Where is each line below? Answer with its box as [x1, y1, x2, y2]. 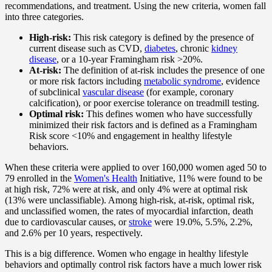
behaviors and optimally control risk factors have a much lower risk [5, 259, 262, 270]
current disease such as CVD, [29, 43, 144, 54]
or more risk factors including [29, 76, 144, 87]
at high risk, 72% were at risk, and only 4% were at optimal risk [5, 184, 248, 195]
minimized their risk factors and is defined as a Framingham [29, 120, 257, 131]
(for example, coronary [144, 87, 234, 98]
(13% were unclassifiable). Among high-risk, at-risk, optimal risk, [5, 195, 254, 206]
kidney [211, 43, 237, 54]
